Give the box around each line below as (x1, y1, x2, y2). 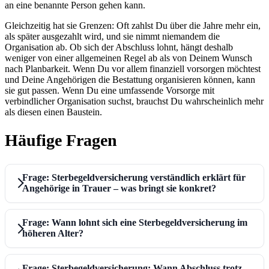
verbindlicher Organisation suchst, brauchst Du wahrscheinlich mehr (5, 96, 264, 107)
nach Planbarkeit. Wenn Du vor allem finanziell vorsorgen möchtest (5, 64, 261, 74)
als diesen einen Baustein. (5, 107, 102, 118)
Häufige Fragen (5, 131, 117, 150)
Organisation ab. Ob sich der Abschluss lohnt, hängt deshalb (5, 42, 233, 53)
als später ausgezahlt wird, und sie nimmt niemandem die (5, 31, 220, 42)
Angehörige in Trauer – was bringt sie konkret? (22, 183, 216, 194)
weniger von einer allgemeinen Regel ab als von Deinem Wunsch (5, 53, 252, 64)
